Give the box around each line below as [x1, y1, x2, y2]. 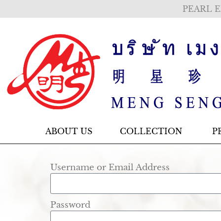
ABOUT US [45, 126, 92, 136]
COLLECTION [119, 126, 182, 136]
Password [50, 200, 90, 210]
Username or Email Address [50, 162, 170, 172]
